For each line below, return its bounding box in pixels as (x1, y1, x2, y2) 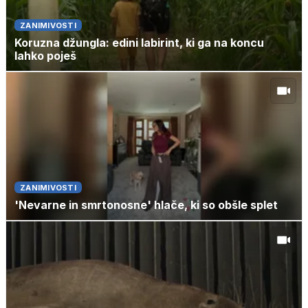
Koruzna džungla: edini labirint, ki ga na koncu (14, 35, 264, 49)
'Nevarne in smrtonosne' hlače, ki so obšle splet (14, 197, 278, 212)
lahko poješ (14, 48, 76, 63)
